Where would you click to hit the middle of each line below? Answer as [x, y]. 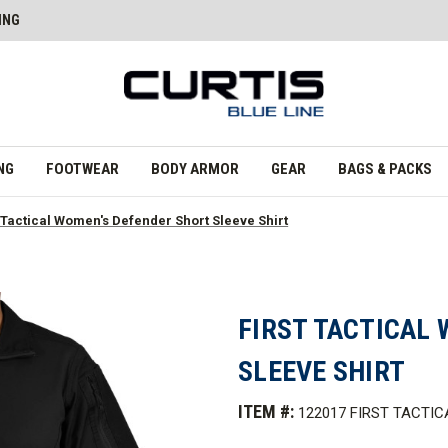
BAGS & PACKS [384, 168]
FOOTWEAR [82, 168]
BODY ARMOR [194, 168]
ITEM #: [266, 411]
